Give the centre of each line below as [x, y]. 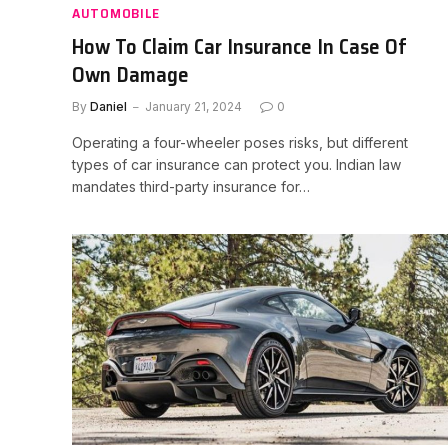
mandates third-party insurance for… [191, 186]
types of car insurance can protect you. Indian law [236, 164]
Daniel [108, 106]
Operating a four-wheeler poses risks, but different [240, 142]
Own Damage [130, 74]
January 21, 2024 [193, 106]
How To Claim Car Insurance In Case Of [239, 46]
